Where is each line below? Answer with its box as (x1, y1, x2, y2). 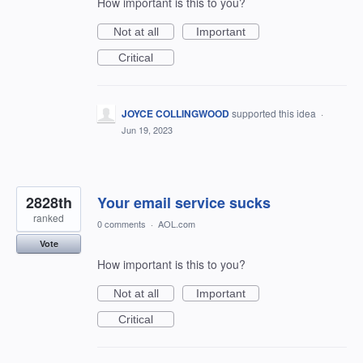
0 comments (97, 217, 146, 230)
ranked (33, 211, 64, 224)
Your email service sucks (97, 192, 271, 213)
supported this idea (232, 106, 318, 120)
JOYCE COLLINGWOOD (122, 106, 229, 121)
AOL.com (158, 217, 195, 230)
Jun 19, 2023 (122, 123, 173, 136)
